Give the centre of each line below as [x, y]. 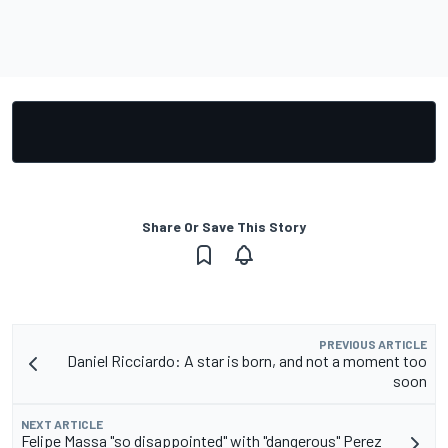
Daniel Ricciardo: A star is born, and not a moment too [247, 360]
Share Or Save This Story [224, 226]
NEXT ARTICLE [62, 423]
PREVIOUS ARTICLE [373, 343]
